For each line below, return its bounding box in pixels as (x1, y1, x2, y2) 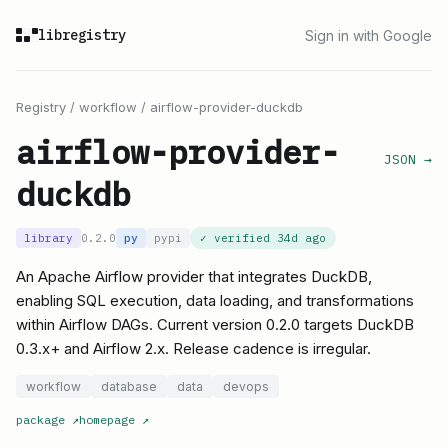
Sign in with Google (305, 26, 432, 44)
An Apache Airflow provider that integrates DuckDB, (16, 267, 372, 286)
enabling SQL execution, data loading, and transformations (16, 291, 414, 310)
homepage (79, 412, 135, 427)
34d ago (277, 231, 326, 245)
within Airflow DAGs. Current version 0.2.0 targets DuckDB (16, 315, 414, 334)
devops (223, 379, 269, 394)
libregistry (38, 26, 126, 44)
